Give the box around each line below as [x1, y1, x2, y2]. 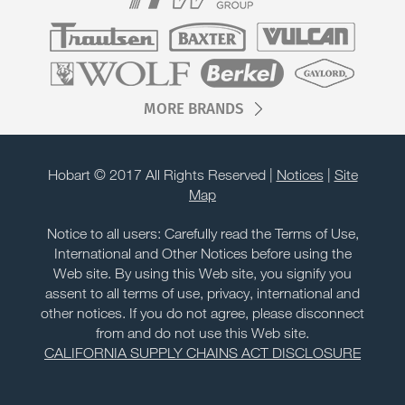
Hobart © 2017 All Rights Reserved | [47, 166, 277, 183]
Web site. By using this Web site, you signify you [53, 265, 352, 281]
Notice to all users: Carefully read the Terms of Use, [46, 225, 359, 241]
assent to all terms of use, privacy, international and [45, 285, 360, 301]
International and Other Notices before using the [53, 245, 352, 261]
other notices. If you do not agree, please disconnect [41, 305, 364, 321]
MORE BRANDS [143, 98, 244, 119]
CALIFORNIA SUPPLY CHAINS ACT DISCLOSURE [44, 344, 361, 361]
